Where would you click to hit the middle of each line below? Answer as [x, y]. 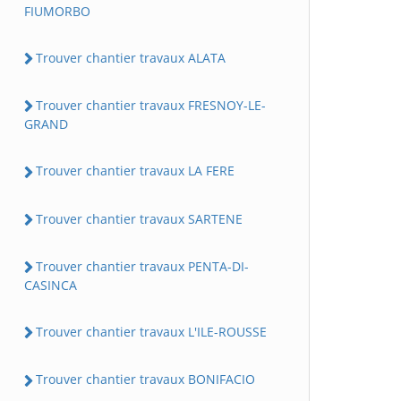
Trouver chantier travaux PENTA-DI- [142, 266]
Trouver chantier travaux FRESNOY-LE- [151, 106]
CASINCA [51, 286]
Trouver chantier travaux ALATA [131, 57]
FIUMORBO [57, 11]
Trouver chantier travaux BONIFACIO [145, 380]
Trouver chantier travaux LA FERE [135, 171]
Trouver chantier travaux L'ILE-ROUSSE [151, 332]
